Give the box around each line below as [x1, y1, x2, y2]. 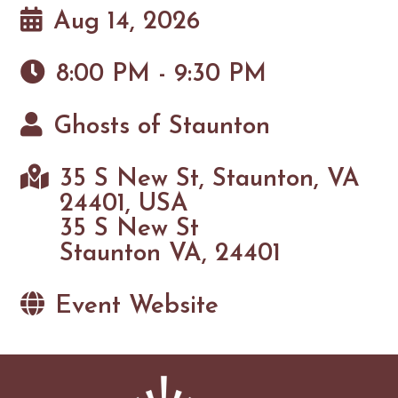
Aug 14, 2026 [53, 9, 201, 35]
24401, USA [60, 191, 189, 217]
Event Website [55, 293, 219, 319]
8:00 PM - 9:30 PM [56, 61, 267, 87]
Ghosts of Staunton [53, 114, 271, 139]
